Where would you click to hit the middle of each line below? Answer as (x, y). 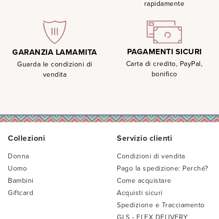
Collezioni (26, 138)
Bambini (21, 180)
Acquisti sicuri (140, 193)
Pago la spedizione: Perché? (163, 168)
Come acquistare (144, 180)
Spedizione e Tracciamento (161, 205)
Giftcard (21, 193)
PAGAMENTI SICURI (164, 52)
